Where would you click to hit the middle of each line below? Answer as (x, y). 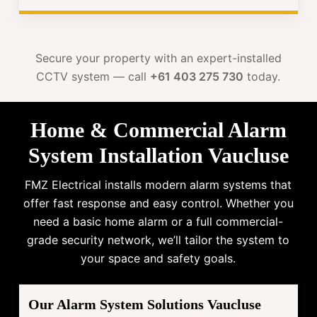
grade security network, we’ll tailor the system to (158, 240)
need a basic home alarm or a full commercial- (158, 221)
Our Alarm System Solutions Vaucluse (145, 305)
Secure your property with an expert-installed (158, 58)
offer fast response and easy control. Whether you (158, 203)
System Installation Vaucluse (158, 155)
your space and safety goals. (158, 258)
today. (262, 77)
